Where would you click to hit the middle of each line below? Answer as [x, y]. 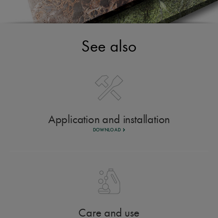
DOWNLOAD [107, 131]
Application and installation [109, 119]
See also [109, 46]
